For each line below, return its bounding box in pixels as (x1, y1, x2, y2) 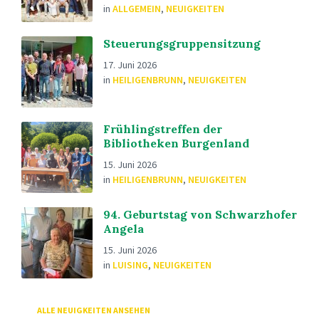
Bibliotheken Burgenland (103, 136, 249, 150)
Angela (103, 221, 144, 236)
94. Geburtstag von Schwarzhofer (103, 207, 297, 221)
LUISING (113, 258, 148, 271)
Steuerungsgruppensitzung (103, 36, 261, 51)
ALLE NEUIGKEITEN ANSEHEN (37, 305, 150, 315)
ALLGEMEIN (113, 2, 161, 15)
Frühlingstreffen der (103, 122, 222, 136)
